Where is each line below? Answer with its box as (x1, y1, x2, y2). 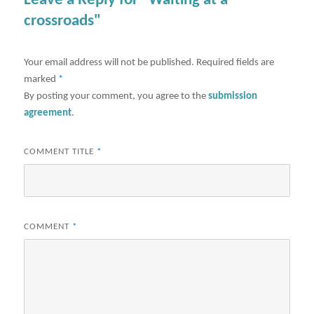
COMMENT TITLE (24, 146, 97, 156)
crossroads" (24, 13, 102, 29)
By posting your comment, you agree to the (24, 90, 209, 102)
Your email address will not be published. (24, 57, 195, 68)
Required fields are (196, 57, 275, 68)
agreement (24, 107, 72, 118)
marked (24, 74, 59, 85)
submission (208, 90, 258, 102)
